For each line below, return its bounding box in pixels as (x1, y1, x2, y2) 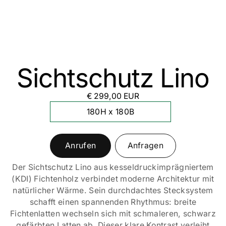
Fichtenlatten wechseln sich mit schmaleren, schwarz (10, 209, 216, 219)
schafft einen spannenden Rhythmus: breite (29, 197, 197, 207)
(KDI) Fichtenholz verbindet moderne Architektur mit (12, 174, 214, 184)
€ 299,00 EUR (87, 91, 139, 101)
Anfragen (127, 141, 164, 151)
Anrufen (65, 141, 96, 151)
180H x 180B (86, 107, 135, 117)
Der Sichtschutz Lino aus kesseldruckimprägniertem (12, 162, 214, 173)
